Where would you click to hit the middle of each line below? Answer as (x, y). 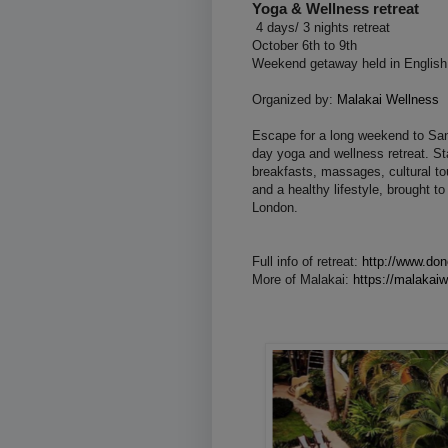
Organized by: (294, 99)
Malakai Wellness (388, 99)
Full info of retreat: (307, 261)
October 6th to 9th (304, 45)
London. (275, 207)
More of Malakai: (302, 279)
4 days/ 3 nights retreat (321, 27)
